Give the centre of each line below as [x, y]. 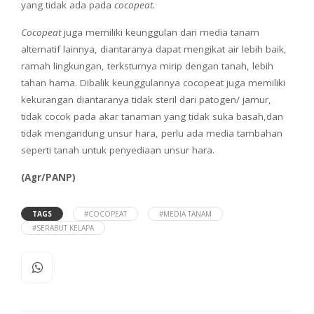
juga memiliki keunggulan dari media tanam [160, 32]
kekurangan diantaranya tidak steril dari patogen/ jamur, [146, 99]
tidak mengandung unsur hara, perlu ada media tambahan [152, 133]
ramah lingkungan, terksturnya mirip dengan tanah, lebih [147, 66]
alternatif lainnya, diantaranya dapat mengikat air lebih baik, [154, 49]
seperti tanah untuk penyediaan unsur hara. [118, 150]
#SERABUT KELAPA [63, 227]
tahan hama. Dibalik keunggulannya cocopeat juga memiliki [153, 82]
